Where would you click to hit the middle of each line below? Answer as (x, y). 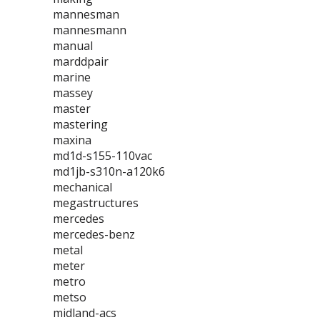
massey (73, 93)
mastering (80, 124)
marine (72, 77)
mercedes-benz (94, 234)
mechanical (82, 187)
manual (73, 46)
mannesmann (90, 30)
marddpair (81, 61)
